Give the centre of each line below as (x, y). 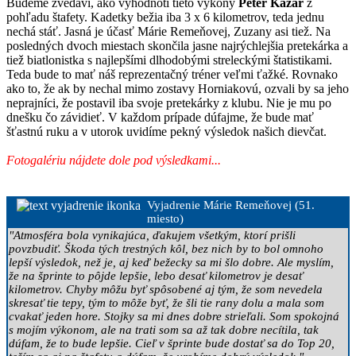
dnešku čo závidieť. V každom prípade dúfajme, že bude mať (160, 117)
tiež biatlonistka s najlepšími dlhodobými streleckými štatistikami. (169, 60)
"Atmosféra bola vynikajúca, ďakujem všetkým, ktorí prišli (152, 235)
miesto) (165, 218)
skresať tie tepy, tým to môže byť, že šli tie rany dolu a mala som (166, 302)
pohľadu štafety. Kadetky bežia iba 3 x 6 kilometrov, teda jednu (165, 17)
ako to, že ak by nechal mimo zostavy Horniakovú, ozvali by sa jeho (178, 88)
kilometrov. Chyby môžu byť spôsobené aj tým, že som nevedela (166, 289)
